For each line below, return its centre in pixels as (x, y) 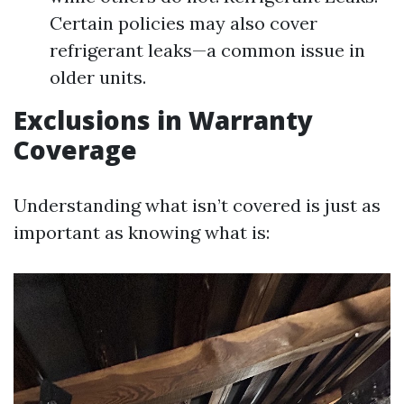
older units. (98, 77)
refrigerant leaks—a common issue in (207, 50)
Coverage (75, 150)
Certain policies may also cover (184, 23)
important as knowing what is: (142, 232)
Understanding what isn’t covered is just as (197, 205)
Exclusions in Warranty (163, 120)
